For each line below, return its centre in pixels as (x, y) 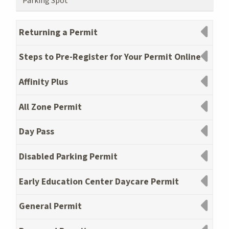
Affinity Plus (43, 82)
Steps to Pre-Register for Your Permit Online (110, 57)
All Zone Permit (50, 107)
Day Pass (36, 132)
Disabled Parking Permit (68, 157)
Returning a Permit (58, 32)
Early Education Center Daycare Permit (99, 181)
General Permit (50, 207)
